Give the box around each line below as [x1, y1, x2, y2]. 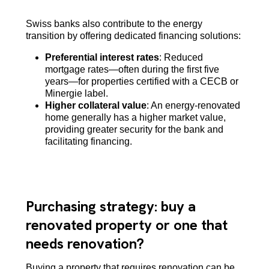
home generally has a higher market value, [44, 112, 226, 122]
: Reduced [159, 52, 203, 62]
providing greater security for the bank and [44, 124, 223, 134]
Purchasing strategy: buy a [25, 196, 196, 216]
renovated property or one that [25, 215, 228, 234]
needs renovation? [25, 234, 144, 253]
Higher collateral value [44, 100, 147, 110]
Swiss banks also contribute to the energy [25, 18, 202, 29]
